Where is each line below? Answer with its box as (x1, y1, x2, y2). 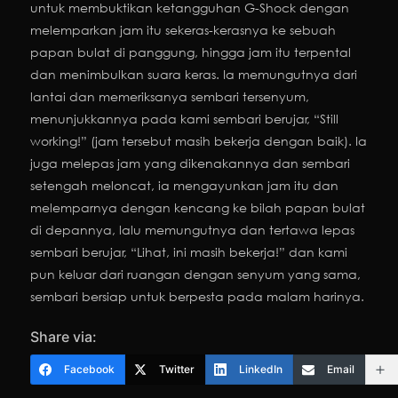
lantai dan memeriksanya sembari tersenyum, (30, 88, 309, 106)
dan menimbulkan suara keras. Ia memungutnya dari (30, 66, 357, 84)
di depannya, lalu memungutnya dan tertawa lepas (30, 221, 354, 239)
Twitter (159, 362, 195, 377)
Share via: (30, 328, 97, 346)
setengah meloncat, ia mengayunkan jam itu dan (30, 177, 338, 195)
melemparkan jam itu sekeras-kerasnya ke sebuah (30, 21, 336, 39)
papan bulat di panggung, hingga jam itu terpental (30, 44, 351, 61)
